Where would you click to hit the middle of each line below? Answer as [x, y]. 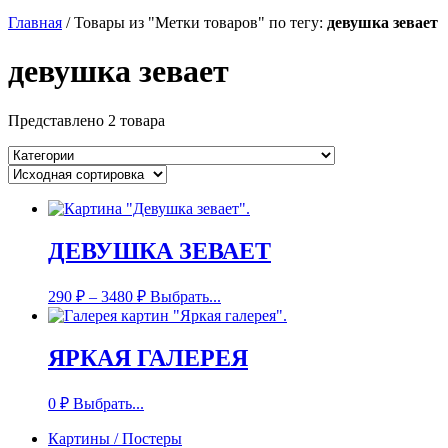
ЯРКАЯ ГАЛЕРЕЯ [148, 357]
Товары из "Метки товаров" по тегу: [200, 22]
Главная [35, 22]
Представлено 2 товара [86, 120]
